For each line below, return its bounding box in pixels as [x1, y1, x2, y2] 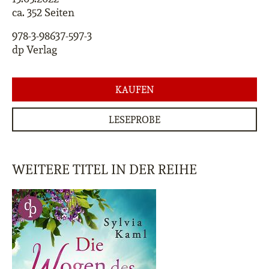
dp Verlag [12, 43, 57, 56]
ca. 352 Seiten [12, 5, 74, 19]
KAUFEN [115, 83, 154, 95]
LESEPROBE [109, 113, 160, 125]
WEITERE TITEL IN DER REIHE [12, 161, 197, 178]
